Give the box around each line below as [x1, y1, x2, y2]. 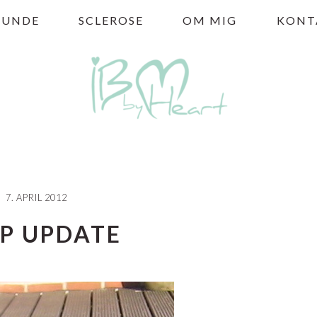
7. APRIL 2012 [5, 192, 67, 203]
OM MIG [183, 13, 238, 28]
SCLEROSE [79, 13, 144, 28]
